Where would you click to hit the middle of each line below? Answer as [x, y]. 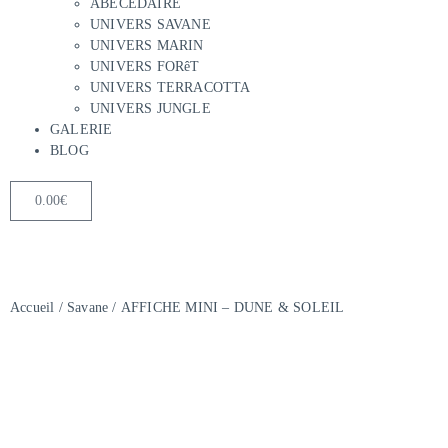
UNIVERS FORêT [145, 66]
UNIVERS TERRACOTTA [170, 87]
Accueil [32, 307]
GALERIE [81, 129]
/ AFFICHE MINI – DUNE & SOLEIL [226, 307]
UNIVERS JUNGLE [150, 108]
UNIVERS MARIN [147, 45]
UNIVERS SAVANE [150, 24]
